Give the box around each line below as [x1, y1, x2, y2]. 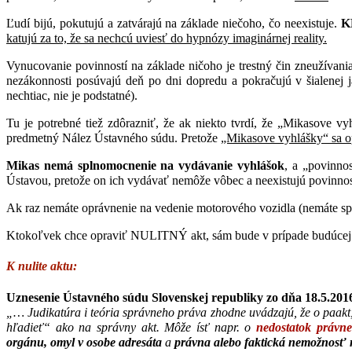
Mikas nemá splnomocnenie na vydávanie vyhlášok [6, 158, 285, 172]
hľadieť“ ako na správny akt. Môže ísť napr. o [6, 321, 257, 335]
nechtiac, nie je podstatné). [6, 88, 137, 102]
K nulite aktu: [6, 259, 77, 273]
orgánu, [6, 335, 47, 350]
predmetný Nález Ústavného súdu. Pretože [6, 130, 221, 145]
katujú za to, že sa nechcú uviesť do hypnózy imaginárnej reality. [6, 31, 327, 45]
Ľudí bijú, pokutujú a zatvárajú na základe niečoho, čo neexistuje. [6, 16, 341, 30]
